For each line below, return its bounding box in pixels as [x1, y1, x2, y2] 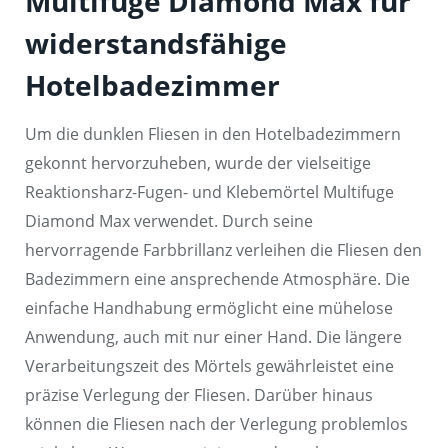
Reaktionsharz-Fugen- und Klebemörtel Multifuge [25, 180, 394, 203]
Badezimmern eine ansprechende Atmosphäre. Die [25, 267, 410, 290]
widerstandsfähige [25, 23, 287, 62]
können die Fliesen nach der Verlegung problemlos [25, 412, 408, 435]
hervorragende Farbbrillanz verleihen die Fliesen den [25, 238, 422, 261]
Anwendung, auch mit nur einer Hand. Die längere [25, 325, 402, 348]
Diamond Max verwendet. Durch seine [25, 209, 313, 232]
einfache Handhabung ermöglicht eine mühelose [25, 296, 393, 319]
